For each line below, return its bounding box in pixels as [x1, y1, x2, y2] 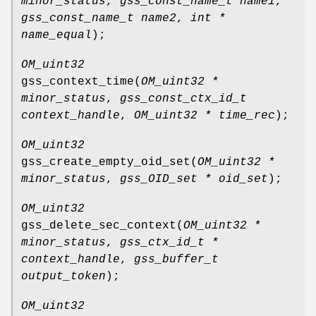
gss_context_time [21, 75, 134, 88]
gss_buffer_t [134, 253, 219, 266]
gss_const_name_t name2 [21, 11, 176, 25]
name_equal [21, 28, 92, 42]
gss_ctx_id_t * [120, 236, 219, 249]
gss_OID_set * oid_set [120, 172, 268, 186]
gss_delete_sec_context [21, 219, 176, 232]
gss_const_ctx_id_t [120, 92, 247, 105]
